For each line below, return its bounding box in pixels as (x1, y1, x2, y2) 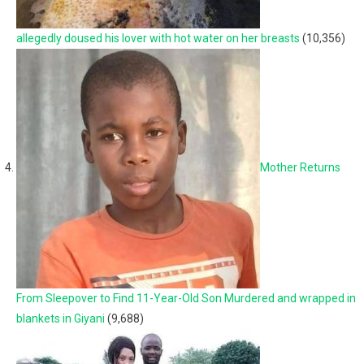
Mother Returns (260, 161, 340, 175)
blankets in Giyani (16, 312, 105, 325)
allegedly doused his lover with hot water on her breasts (16, 32, 300, 45)
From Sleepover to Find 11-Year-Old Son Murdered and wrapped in (16, 292, 356, 305)
